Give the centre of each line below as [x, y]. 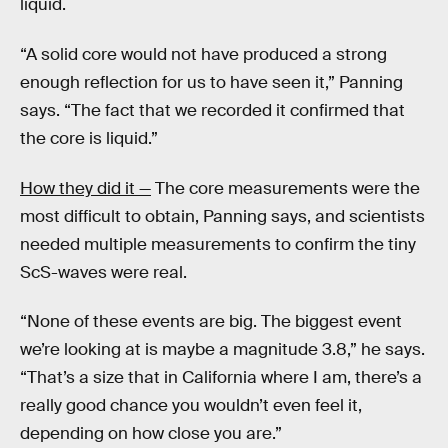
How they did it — [85, 188]
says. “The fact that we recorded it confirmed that [212, 111]
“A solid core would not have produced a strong [203, 55]
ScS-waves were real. [103, 272]
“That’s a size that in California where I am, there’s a [221, 378]
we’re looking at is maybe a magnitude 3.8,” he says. [222, 350]
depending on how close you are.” [151, 434]
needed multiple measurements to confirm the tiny [218, 244]
